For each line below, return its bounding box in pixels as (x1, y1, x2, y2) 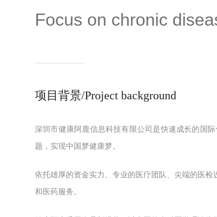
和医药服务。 (35, 187, 81, 196)
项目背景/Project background (35, 89, 176, 102)
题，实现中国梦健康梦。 (35, 142, 120, 150)
